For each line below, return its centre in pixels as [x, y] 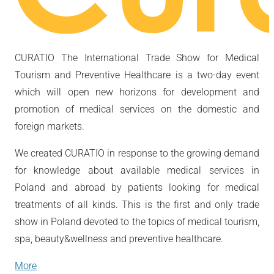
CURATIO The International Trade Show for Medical [137, 57]
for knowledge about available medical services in [137, 170]
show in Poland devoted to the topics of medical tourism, [137, 221]
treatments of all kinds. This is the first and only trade [137, 204]
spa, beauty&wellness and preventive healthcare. [119, 239]
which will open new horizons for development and [137, 92]
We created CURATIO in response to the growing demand [137, 153]
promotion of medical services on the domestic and [137, 109]
